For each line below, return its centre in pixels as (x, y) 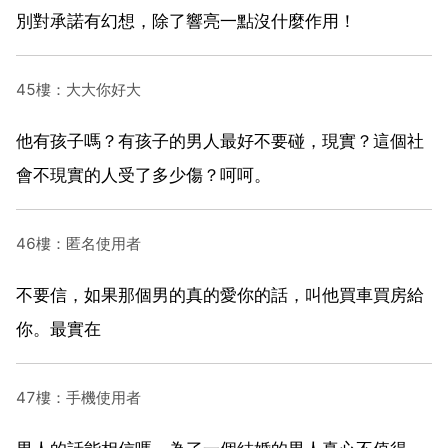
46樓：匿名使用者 (78, 243)
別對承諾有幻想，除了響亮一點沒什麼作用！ (186, 20)
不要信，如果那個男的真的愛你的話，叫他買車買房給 (220, 294)
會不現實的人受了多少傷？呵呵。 (143, 174)
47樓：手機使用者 (78, 397)
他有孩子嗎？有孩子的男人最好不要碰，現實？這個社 (220, 140)
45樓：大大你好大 (78, 89)
